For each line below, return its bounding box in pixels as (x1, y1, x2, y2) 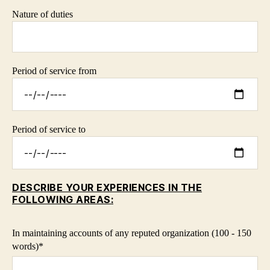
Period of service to (12, 124, 86, 135)
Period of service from (12, 66, 96, 77)
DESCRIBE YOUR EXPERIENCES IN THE (12, 181, 202, 194)
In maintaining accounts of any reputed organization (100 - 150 (12, 228, 251, 239)
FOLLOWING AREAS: (12, 193, 113, 206)
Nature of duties (12, 9, 73, 20)
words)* (12, 241, 43, 252)
